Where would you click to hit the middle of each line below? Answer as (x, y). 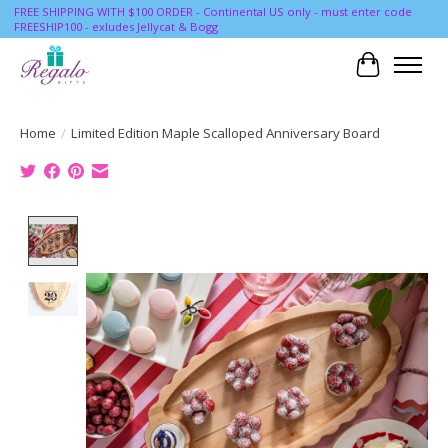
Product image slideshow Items (203, 226)
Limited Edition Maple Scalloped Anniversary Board (225, 132)
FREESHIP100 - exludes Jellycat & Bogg (115, 27)
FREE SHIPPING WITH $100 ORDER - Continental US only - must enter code (212, 12)
